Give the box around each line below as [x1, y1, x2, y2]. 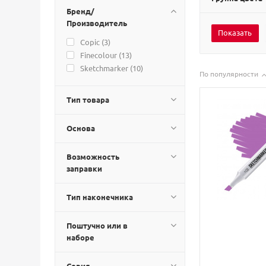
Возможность [66, 151, 119, 161]
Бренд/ [66, 6, 94, 16]
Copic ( [80, 37, 104, 47]
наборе [66, 232, 94, 242]
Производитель [66, 18, 127, 28]
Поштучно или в [66, 220, 128, 230]
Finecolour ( [80, 50, 121, 60]
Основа [66, 123, 95, 133]
